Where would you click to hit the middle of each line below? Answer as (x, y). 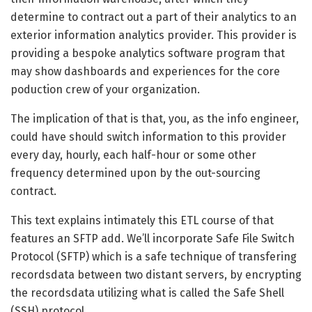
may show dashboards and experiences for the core (145, 72)
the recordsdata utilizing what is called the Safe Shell (147, 293)
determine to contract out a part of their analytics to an (154, 17)
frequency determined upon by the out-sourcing (135, 173)
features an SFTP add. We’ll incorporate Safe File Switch (153, 239)
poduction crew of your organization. (105, 90)
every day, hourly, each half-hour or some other (133, 155)
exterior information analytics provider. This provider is (154, 36)
